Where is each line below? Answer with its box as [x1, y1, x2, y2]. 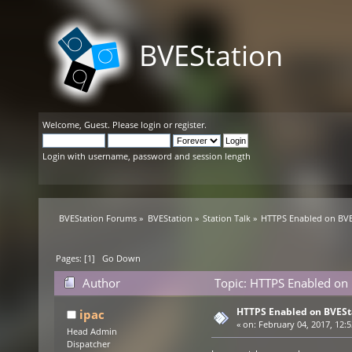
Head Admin [66, 326, 117, 338]
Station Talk [202, 212, 251, 224]
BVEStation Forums [59, 212, 137, 224]
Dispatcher [66, 339, 110, 350]
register [174, 119, 204, 130]
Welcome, [42, 119, 84, 130]
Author [82, 275, 121, 291]
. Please [108, 119, 141, 130]
